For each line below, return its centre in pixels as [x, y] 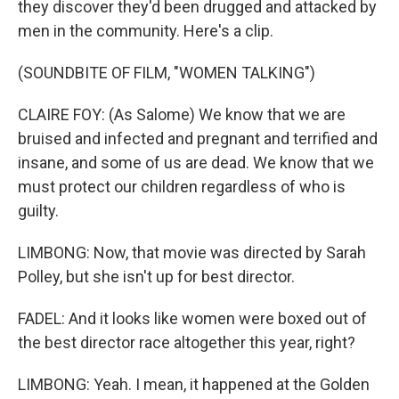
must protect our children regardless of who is [182, 187]
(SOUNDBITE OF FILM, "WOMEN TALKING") [167, 73]
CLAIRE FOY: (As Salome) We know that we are [182, 114]
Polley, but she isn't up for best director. [156, 277]
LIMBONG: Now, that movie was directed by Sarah [192, 252]
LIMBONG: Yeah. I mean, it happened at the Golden [194, 384]
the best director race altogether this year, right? [187, 342]
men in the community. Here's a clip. [146, 31]
